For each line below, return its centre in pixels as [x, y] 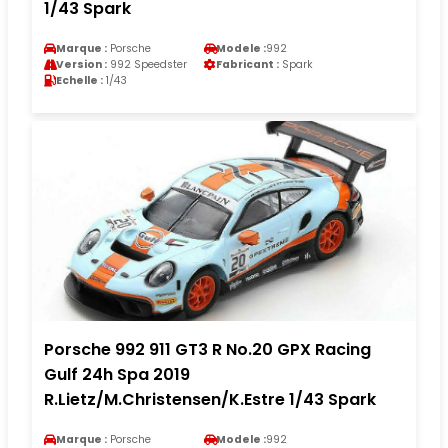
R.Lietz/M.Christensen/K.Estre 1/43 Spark [210, 399]
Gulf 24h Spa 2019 [117, 374]
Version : [81, 64]
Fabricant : [247, 64]
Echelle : [79, 80]
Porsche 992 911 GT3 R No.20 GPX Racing [207, 349]
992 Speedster [147, 64]
